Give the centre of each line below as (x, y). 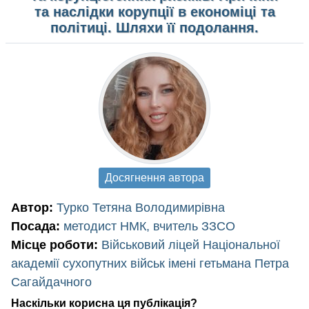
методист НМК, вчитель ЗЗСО (148, 226)
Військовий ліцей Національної (189, 245)
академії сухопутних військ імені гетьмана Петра (150, 263)
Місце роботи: (54, 245)
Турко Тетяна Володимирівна (139, 208)
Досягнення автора (154, 178)
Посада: (36, 226)
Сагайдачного (51, 282)
